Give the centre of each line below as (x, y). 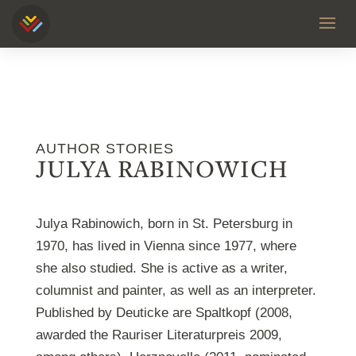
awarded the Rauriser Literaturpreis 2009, (159, 335)
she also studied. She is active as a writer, (161, 268)
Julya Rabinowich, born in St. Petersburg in (164, 224)
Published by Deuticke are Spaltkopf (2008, (164, 313)
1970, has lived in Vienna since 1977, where (166, 246)
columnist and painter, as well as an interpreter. (176, 290)
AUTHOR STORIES (104, 149)
